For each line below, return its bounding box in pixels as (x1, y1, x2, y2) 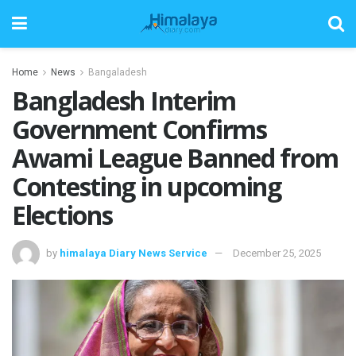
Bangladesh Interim (12, 83, 236, 118)
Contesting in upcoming (12, 169, 281, 203)
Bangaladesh (88, 67, 147, 78)
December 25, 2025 (233, 246, 321, 259)
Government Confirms (12, 112, 267, 146)
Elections (12, 198, 113, 232)
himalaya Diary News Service (60, 246, 207, 259)
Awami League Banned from (12, 141, 339, 175)
